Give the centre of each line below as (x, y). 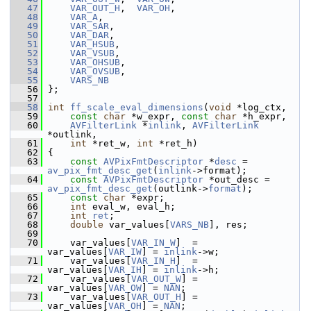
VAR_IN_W (153, 243)
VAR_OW (125, 288)
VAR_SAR (90, 26)
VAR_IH (125, 270)
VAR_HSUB (92, 44)
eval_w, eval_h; (131, 207)
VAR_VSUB (92, 53)
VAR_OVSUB (95, 71)
